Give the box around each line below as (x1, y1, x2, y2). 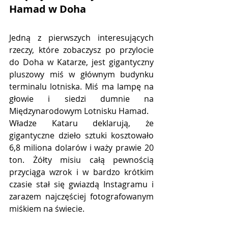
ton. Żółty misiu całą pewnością (9, 154, 154, 166)
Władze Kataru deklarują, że (9, 118, 154, 129)
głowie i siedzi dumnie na (9, 93, 154, 105)
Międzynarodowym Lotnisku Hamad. (9, 105, 149, 117)
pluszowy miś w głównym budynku (9, 69, 154, 80)
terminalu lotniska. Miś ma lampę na (9, 81, 154, 93)
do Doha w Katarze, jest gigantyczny (9, 56, 154, 68)
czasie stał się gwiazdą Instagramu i (9, 179, 154, 190)
